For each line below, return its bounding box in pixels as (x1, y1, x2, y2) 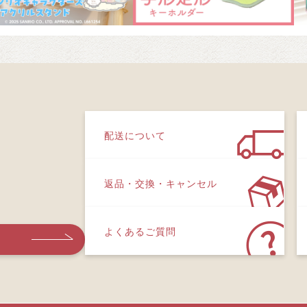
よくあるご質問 (104, 225, 176, 236)
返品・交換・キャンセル (104, 177, 217, 188)
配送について (104, 130, 166, 140)
